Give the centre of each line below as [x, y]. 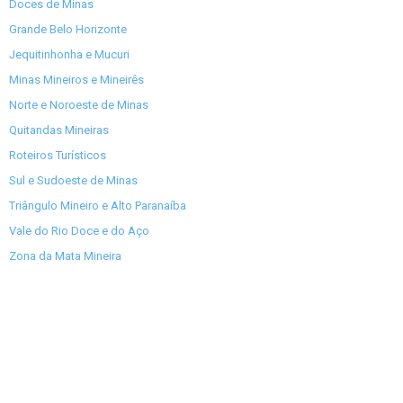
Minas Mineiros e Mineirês [76, 80]
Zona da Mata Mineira [65, 256]
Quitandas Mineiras [59, 130]
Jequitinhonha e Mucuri [69, 55]
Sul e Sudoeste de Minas [73, 181]
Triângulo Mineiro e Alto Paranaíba [98, 206]
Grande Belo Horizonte [68, 30]
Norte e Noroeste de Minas [79, 105]
